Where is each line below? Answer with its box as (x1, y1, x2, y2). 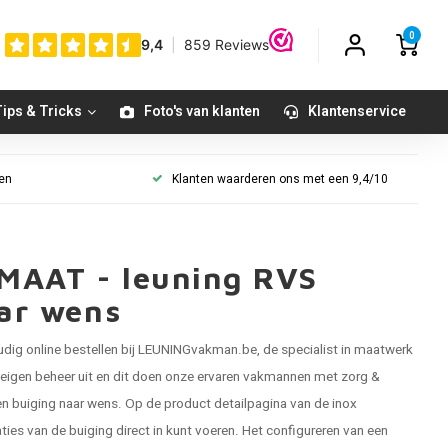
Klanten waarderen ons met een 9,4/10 (172, 170, 388, 188)
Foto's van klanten (144, 101, 260, 122)
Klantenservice (308, 101, 406, 122)
